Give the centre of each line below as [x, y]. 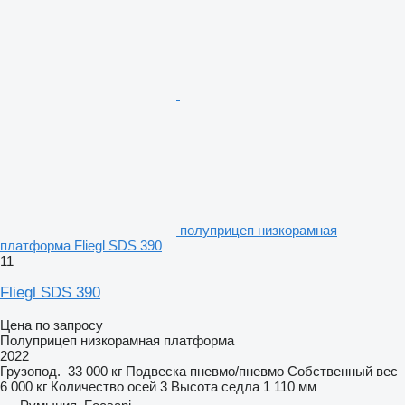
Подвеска [156, 371]
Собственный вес [343, 371]
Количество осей [104, 386]
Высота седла [215, 386]
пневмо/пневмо [237, 371]
